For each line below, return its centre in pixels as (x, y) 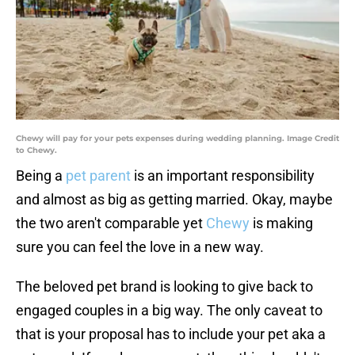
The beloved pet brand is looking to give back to (164, 287)
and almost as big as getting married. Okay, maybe (174, 200)
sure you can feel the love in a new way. (140, 247)
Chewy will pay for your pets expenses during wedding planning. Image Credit (177, 139)
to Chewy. (36, 151)
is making (281, 223)
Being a (39, 176)
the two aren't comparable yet (111, 223)
